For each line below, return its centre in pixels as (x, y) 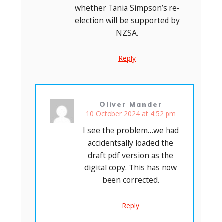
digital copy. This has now (131, 167)
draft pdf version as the (131, 155)
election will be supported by (127, 20)
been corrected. (131, 180)
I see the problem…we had (131, 130)
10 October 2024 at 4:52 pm (131, 113)
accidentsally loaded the (131, 142)
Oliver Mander (131, 104)
